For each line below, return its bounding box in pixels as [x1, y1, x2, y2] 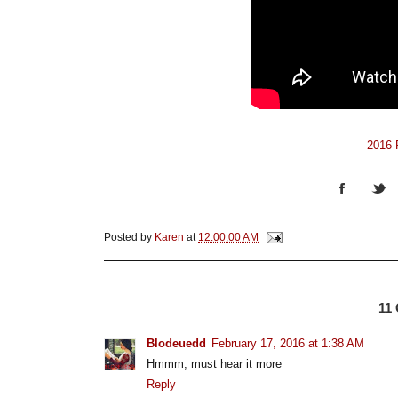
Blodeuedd [147, 336, 206, 350]
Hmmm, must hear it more [147, 356, 282, 370]
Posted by [104, 230, 155, 243]
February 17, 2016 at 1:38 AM [211, 336, 364, 350]
